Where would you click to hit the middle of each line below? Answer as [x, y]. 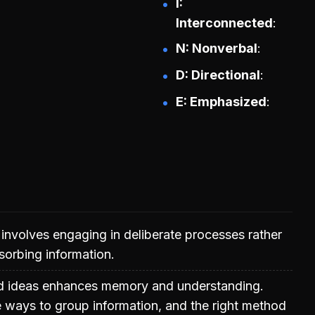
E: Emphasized [221, 102]
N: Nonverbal [217, 49]
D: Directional [218, 75]
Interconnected [224, 23]
